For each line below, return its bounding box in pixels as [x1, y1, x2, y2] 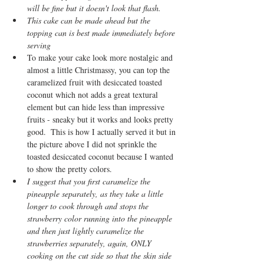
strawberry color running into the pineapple [27, 212, 174, 224]
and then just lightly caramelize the [27, 225, 146, 236]
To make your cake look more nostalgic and [27, 51, 175, 63]
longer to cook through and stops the [27, 200, 151, 212]
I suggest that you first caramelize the [27, 175, 153, 187]
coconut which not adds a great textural [27, 88, 160, 100]
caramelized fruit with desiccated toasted [27, 76, 164, 88]
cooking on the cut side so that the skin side [27, 249, 174, 261]
